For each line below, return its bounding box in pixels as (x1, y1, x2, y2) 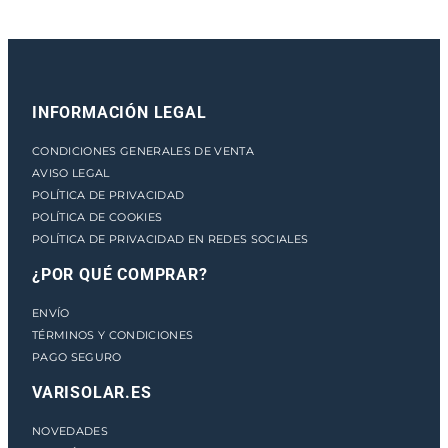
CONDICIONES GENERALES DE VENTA (32, 143, 254, 158)
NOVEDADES (32, 423, 108, 438)
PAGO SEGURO (32, 349, 122, 364)
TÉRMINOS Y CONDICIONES (32, 327, 194, 342)
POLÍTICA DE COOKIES (32, 209, 163, 224)
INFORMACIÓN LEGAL (32, 102, 207, 122)
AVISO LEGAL (32, 165, 110, 180)
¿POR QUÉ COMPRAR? (32, 264, 208, 284)
